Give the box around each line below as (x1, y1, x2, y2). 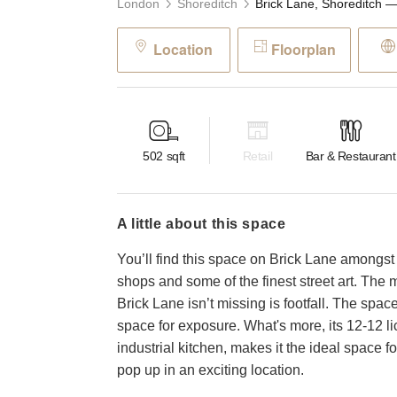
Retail (242, 149, 273, 164)
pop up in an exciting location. (117, 362, 304, 378)
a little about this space (127, 215, 286, 231)
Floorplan (270, 39, 336, 59)
